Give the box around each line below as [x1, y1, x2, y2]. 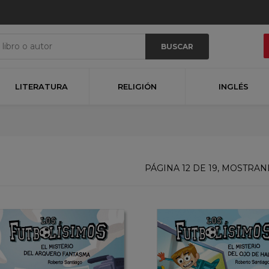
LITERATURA [14, 81, 68, 91]
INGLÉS [218, 81, 249, 91]
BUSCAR [160, 42, 193, 51]
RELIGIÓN [118, 81, 157, 91]
